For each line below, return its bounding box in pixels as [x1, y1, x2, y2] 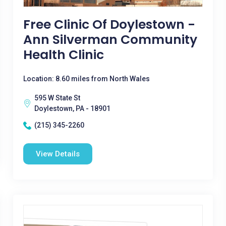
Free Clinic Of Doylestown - [23, 16, 195, 33]
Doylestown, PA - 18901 [34, 104, 110, 112]
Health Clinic [23, 46, 104, 64]
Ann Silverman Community [23, 31, 197, 48]
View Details [35, 149, 80, 158]
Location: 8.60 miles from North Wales [23, 75, 150, 83]
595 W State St [34, 94, 80, 102]
